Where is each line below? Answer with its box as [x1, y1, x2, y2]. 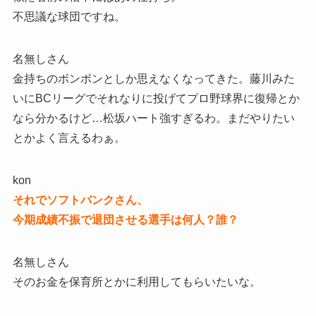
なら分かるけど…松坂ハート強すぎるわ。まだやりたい [12, 111, 295, 124]
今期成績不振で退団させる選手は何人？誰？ [12, 213, 238, 226]
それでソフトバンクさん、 [12, 193, 148, 206]
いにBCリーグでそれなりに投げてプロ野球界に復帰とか [12, 92, 300, 104]
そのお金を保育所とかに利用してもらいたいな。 [12, 275, 261, 288]
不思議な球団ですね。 [12, 10, 126, 23]
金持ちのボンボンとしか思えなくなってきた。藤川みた [12, 72, 295, 85]
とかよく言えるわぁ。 [12, 131, 126, 144]
